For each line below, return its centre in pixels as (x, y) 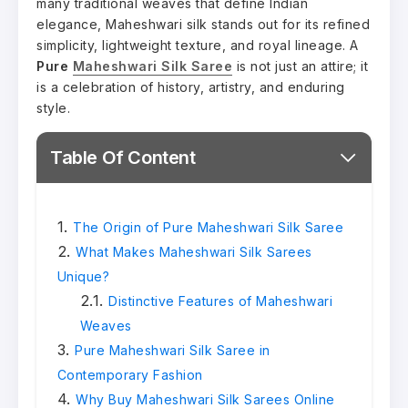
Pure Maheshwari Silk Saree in (173, 350)
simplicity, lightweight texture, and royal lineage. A (198, 45)
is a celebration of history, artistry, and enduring (191, 87)
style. (53, 107)
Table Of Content (123, 157)
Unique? (83, 276)
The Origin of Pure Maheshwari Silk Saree (208, 227)
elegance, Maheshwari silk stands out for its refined (203, 24)
